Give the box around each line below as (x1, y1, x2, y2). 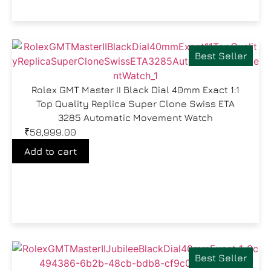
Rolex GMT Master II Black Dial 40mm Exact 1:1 (31, 84, 240, 95)
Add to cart (24, 146, 77, 157)
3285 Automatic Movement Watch (58, 112, 213, 123)
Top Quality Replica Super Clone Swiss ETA (36, 98, 235, 109)
